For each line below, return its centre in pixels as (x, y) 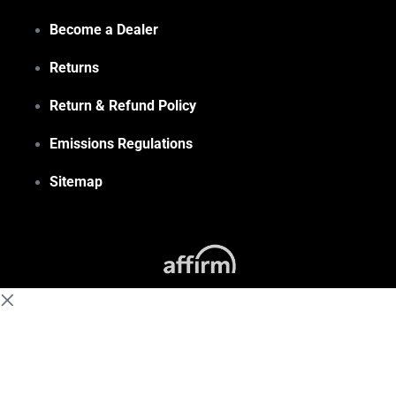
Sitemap (76, 182)
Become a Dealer (104, 30)
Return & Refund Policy (123, 106)
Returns (74, 68)
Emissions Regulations (121, 144)
